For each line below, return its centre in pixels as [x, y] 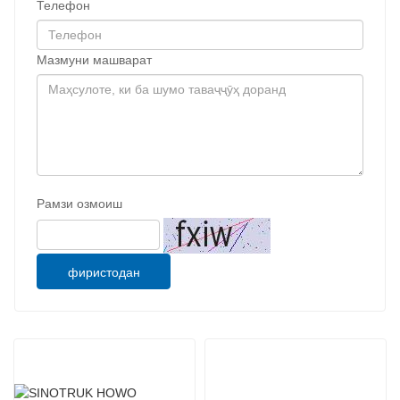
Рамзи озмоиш [79, 203]
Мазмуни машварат [94, 59]
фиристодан [104, 272]
